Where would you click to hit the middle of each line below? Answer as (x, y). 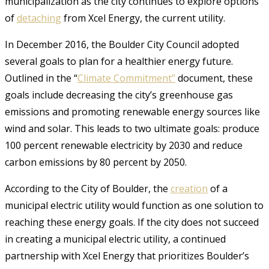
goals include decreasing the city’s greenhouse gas (119, 95)
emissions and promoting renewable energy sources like (132, 111)
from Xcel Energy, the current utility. (143, 18)
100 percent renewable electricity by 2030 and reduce (124, 145)
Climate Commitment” (126, 78)
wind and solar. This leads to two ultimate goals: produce (132, 128)
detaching (39, 18)
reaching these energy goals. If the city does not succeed (132, 222)
